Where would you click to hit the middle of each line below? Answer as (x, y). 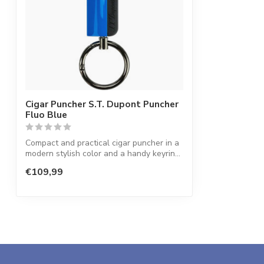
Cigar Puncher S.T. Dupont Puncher (102, 104)
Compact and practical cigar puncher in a (102, 143)
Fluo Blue (46, 115)
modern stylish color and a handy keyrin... (103, 154)
